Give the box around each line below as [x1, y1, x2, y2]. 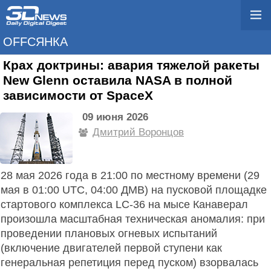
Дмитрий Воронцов [93, 126, 184, 138]
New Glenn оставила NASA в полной [3, 73, 232, 88]
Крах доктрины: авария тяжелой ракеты [3, 58, 260, 73]
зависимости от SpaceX [3, 88, 153, 103]
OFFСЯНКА [3, 35, 68, 48]
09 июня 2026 [82, 111, 148, 123]
